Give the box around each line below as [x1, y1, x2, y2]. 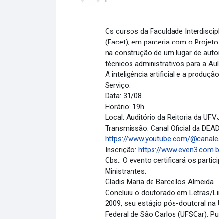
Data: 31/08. [105, 91, 143, 100]
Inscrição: [105, 145, 138, 154]
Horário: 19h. [105, 102, 146, 111]
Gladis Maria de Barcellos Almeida [105, 177, 214, 186]
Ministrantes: [105, 166, 146, 175]
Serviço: [105, 80, 131, 89]
